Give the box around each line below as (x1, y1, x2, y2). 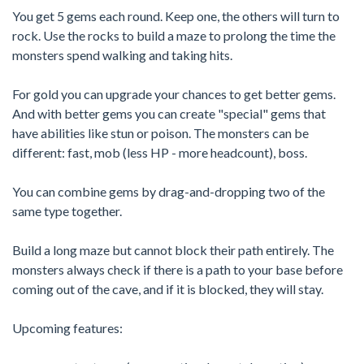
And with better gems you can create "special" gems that (12, 105, 326, 121)
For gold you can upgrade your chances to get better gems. (12, 85, 336, 102)
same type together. (12, 202, 122, 219)
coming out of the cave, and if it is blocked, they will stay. (12, 280, 323, 297)
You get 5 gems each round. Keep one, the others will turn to (12, 7, 340, 24)
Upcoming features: (12, 319, 123, 336)
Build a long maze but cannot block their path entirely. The (12, 241, 334, 258)
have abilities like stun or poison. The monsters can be (12, 124, 309, 141)
